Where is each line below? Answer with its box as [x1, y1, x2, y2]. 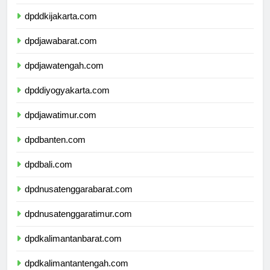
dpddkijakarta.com [25, 22, 97, 33]
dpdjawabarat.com [25, 46, 97, 57]
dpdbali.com [25, 170, 72, 181]
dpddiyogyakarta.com [25, 96, 110, 107]
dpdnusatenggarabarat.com [25, 195, 133, 206]
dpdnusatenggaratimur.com [25, 219, 132, 230]
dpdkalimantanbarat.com [25, 244, 122, 255]
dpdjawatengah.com [25, 71, 104, 82]
